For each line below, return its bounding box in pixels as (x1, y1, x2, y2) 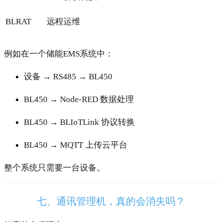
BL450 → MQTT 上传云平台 (24, 140, 127, 150)
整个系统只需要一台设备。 (4, 163, 105, 173)
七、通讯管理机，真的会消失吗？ (37, 195, 185, 207)
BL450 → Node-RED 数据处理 (24, 95, 134, 105)
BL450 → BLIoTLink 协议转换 (24, 117, 135, 127)
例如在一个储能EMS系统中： (4, 49, 113, 59)
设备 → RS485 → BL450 (24, 72, 112, 82)
